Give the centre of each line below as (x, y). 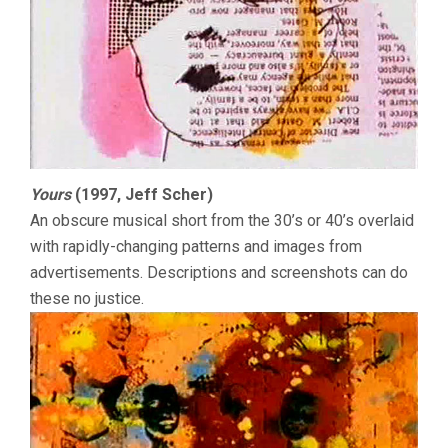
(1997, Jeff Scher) (142, 194)
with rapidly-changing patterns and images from (196, 246)
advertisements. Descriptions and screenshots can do (219, 272)
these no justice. (87, 298)
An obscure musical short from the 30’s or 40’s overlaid (222, 220)
